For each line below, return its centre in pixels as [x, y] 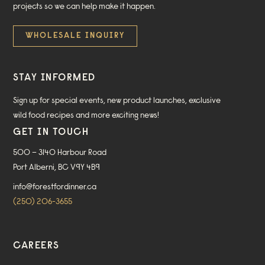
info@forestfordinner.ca [55, 188]
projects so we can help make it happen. [85, 7]
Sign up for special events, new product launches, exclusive [117, 101]
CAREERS [36, 246]
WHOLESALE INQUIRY [75, 36]
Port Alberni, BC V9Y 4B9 [57, 168]
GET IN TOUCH [51, 132]
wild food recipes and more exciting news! [86, 116]
